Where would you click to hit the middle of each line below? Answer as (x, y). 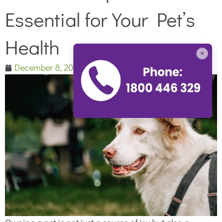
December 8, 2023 (49, 68)
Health (32, 47)
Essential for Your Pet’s (100, 19)
